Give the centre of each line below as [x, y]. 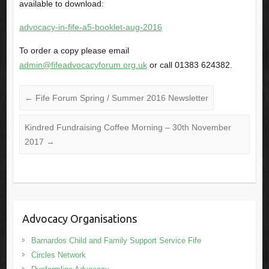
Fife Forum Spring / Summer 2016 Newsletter [120, 98]
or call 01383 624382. [189, 65]
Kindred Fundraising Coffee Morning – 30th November [128, 128]
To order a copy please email [74, 51]
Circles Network [58, 255]
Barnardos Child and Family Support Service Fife [116, 241]
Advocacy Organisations [79, 219]
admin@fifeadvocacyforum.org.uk [83, 65]
